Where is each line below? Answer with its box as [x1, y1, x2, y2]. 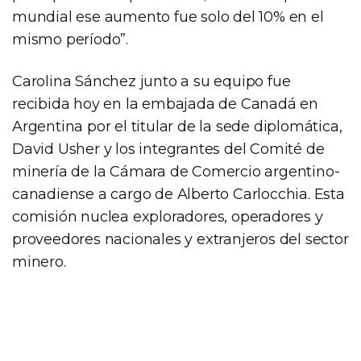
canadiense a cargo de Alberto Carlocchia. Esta [12, 185, 345, 203]
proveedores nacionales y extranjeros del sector [12, 230, 349, 248]
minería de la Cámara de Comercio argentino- [12, 162, 340, 180]
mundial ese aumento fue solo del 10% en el [12, 7, 324, 26]
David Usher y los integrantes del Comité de [12, 139, 325, 158]
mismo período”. [12, 30, 129, 48]
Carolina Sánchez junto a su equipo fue [12, 72, 291, 90]
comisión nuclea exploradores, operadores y [12, 207, 323, 226]
